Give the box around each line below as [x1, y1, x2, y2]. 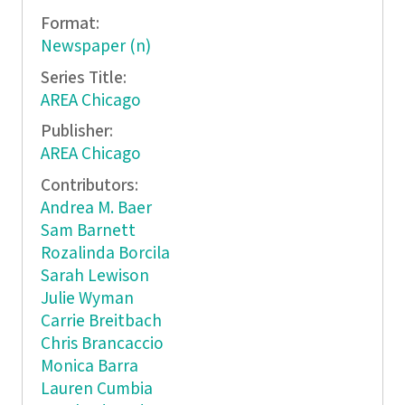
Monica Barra [40, 354, 138, 378]
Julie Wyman [40, 287, 134, 310]
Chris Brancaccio [40, 332, 164, 355]
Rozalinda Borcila [40, 241, 170, 265]
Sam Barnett [40, 219, 136, 242]
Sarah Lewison [40, 264, 149, 287]
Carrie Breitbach [40, 309, 162, 333]
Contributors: [40, 174, 142, 197]
